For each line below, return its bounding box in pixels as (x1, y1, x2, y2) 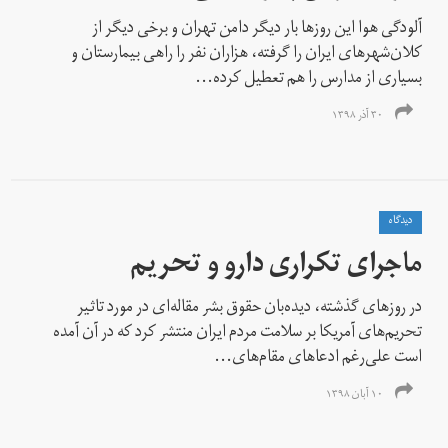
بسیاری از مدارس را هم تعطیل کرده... (195, 61, 423, 98)
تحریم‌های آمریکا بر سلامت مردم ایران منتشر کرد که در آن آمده (53, 315, 423, 352)
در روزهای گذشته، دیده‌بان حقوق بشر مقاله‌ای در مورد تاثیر (77, 290, 423, 327)
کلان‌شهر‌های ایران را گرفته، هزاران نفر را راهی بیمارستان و (71, 36, 423, 73)
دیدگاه (389, 209, 413, 234)
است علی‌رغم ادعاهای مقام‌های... (214, 340, 423, 377)
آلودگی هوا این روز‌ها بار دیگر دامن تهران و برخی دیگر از (92, 11, 423, 48)
